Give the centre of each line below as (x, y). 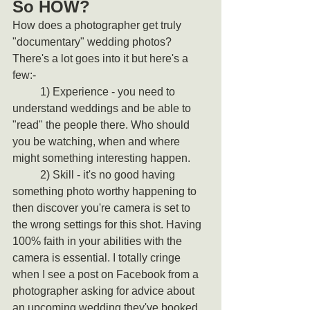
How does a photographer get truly (98, 25)
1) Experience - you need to (26, 91)
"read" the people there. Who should (102, 125)
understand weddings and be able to (103, 108)
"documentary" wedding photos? (92, 42)
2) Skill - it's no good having (26, 174)
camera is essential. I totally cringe (98, 257)
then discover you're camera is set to (103, 208)
